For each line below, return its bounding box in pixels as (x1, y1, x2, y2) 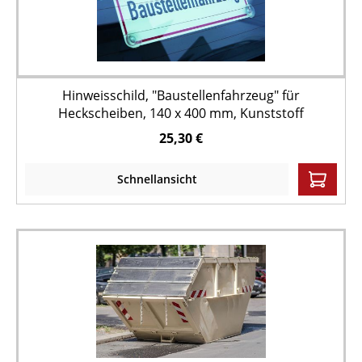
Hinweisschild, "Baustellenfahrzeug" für (62, 86, 300, 104)
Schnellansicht (116, 171, 197, 187)
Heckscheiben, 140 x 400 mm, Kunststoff (58, 104, 304, 122)
